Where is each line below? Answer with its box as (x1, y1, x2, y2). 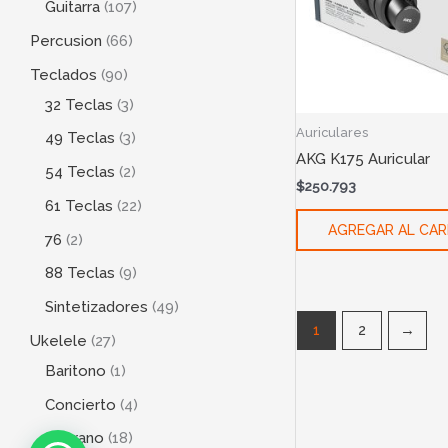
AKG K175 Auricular (295, 149, 430, 168)
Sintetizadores (45, 298, 148, 317)
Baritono (45, 361, 106, 380)
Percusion (30, 31, 102, 50)
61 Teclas (45, 196, 113, 215)
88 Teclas (45, 264, 115, 283)
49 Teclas (45, 129, 115, 148)
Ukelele (30, 331, 87, 350)
